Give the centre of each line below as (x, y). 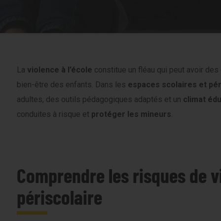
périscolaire (59, 197)
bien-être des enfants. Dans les (72, 85)
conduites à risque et (54, 114)
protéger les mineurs (131, 114)
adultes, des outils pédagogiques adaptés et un (100, 99)
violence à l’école (60, 70)
